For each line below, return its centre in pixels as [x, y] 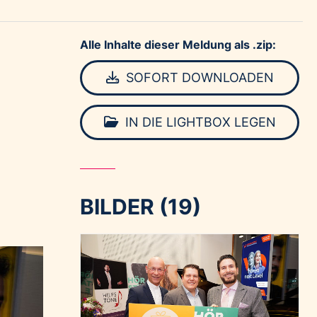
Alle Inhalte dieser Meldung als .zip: [178, 45]
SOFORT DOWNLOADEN [198, 77]
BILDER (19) [141, 207]
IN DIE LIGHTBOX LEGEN [198, 122]
